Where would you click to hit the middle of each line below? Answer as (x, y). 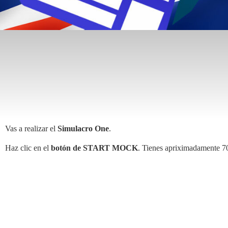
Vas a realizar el (31, 128)
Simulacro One (83, 128)
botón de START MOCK (94, 148)
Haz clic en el (28, 148)
